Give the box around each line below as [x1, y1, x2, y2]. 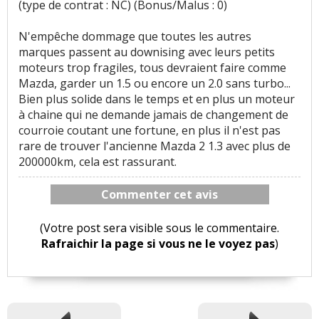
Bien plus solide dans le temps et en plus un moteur [19, 91, 295, 108]
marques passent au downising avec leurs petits [19, 44, 275, 61]
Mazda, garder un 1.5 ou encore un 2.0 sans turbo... [19, 75, 291, 92]
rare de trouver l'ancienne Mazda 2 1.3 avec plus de [19, 138, 291, 155]
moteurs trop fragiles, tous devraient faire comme [19, 60, 286, 76]
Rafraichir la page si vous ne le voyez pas [41, 236, 275, 252]
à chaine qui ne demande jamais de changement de [19, 107, 288, 123]
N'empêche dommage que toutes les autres [19, 28, 251, 45]
